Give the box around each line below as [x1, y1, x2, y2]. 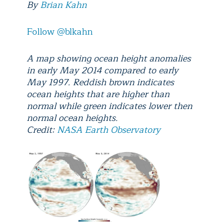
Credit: [27, 122, 57, 137]
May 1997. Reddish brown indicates [27, 75, 174, 90]
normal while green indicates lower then [27, 99, 192, 113]
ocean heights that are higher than [27, 87, 169, 102]
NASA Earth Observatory [57, 122, 161, 137]
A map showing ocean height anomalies [27, 51, 191, 66]
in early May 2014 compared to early [27, 63, 178, 78]
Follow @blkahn [27, 24, 93, 39]
